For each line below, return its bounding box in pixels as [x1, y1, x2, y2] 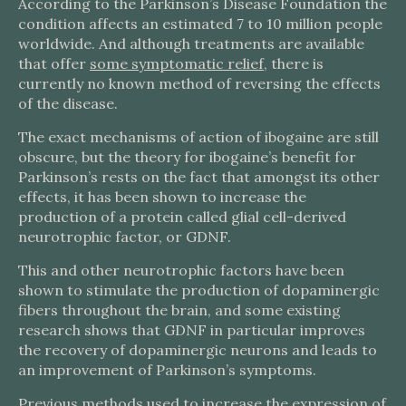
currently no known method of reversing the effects [18, 74, 381, 92]
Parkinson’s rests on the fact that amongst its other [18, 168, 380, 186]
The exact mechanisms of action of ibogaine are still [18, 128, 379, 146]
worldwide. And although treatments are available [18, 34, 364, 53]
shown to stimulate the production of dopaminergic [18, 281, 380, 299]
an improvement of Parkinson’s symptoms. [18, 361, 316, 379]
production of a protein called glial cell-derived [18, 208, 346, 226]
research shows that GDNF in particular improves [18, 321, 365, 339]
